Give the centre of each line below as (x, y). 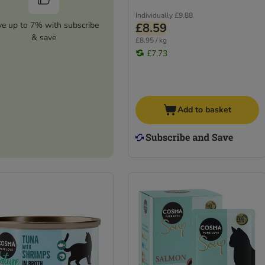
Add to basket (204, 110)
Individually (154, 15)
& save (43, 37)
